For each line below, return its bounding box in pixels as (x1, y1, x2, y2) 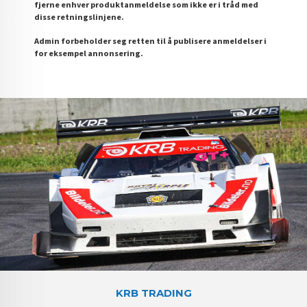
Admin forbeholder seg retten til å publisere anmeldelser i (34, 36, 267, 47)
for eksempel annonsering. (34, 48, 144, 59)
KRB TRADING (115, 286, 192, 299)
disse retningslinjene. (34, 11, 125, 22)
